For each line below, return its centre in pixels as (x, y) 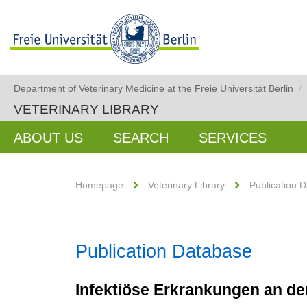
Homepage (99, 185)
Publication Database (164, 251)
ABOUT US (48, 138)
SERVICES (233, 138)
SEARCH (141, 138)
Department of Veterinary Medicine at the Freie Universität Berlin (153, 88)
